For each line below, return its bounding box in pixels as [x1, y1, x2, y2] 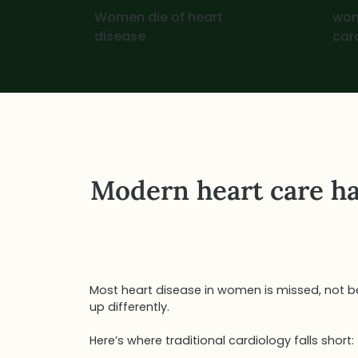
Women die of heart [93, 8, 223, 27]
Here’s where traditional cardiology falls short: [89, 332, 354, 349]
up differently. [89, 299, 169, 316]
